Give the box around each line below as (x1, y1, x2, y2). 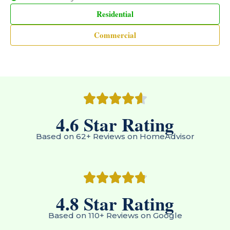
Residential (97, 8, 133, 20)
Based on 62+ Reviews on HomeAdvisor (35, 131, 195, 142)
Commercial (94, 29, 136, 41)
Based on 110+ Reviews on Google (48, 210, 182, 221)
